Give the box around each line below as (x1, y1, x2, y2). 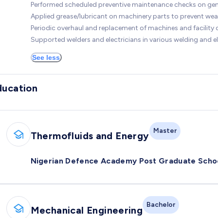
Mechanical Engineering (30, 204, 143, 216)
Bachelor (146, 200, 176, 209)
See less (32, 53, 60, 61)
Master (153, 126, 177, 135)
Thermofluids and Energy (30, 130, 149, 142)
